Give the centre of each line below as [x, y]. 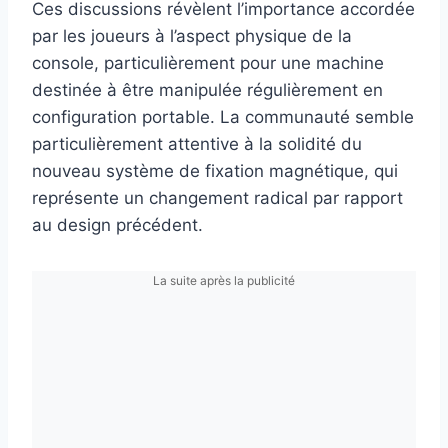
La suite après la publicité [224, 281]
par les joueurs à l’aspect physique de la [192, 36]
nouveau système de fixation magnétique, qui [215, 171]
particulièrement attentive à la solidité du [197, 144]
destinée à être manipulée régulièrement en [207, 90]
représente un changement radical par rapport [217, 198]
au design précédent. [117, 225]
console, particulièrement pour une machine [208, 63]
